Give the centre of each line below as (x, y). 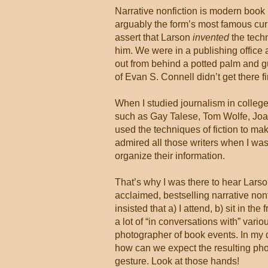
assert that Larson (154, 37)
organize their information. (170, 156)
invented (211, 37)
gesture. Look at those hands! (177, 261)
